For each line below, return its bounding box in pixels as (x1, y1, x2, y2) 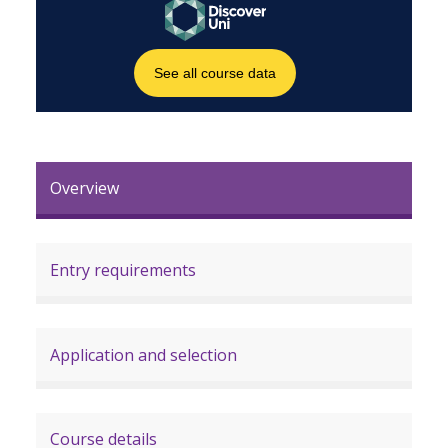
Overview (50, 177, 120, 200)
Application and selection (50, 343, 238, 366)
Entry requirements (50, 258, 197, 281)
